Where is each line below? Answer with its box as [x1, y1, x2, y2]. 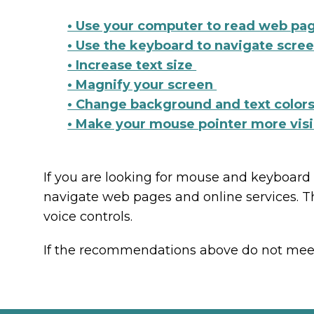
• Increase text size [67, 57, 197, 73]
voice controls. [43, 209, 132, 225]
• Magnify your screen [67, 77, 217, 93]
